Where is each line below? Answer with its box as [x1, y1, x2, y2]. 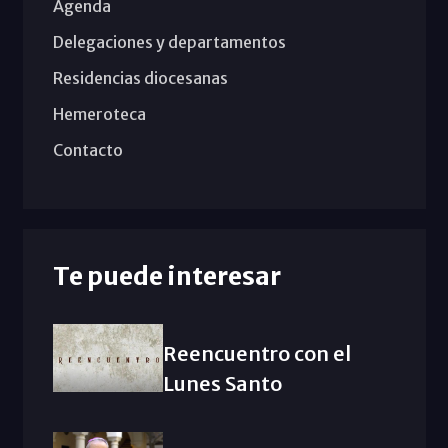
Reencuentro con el [162, 341, 351, 367]
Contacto [52, 140, 123, 161]
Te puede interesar [52, 260, 281, 293]
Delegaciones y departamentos [52, 32, 286, 53]
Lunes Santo [162, 371, 282, 397]
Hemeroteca [52, 104, 146, 125]
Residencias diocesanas [52, 68, 228, 89]
